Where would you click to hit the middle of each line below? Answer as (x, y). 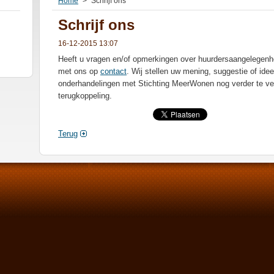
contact (113, 71)
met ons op (79, 71)
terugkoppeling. (85, 96)
